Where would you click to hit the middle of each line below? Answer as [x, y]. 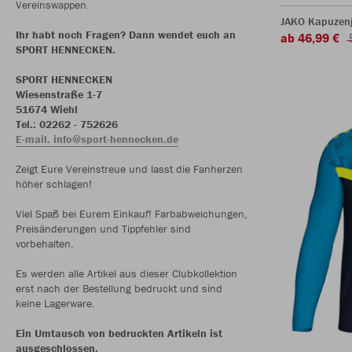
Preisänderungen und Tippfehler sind [103, 229]
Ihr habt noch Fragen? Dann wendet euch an [126, 35]
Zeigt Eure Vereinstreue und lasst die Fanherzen [129, 169]
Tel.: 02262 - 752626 [67, 125]
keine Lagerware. [55, 304]
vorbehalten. [45, 244]
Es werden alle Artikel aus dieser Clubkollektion [126, 274]
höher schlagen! [54, 184]
